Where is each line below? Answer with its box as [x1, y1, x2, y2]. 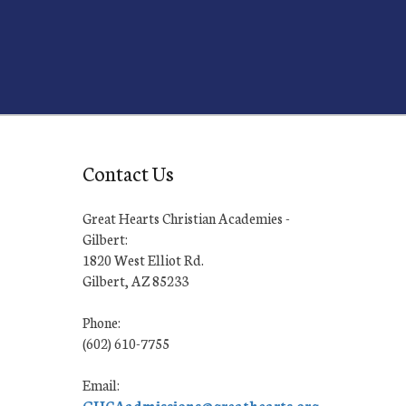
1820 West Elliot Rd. [82, 250, 204, 269]
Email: [82, 375, 120, 394]
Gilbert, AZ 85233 [82, 271, 188, 290]
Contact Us [82, 159, 174, 187]
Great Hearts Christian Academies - [82, 208, 290, 227]
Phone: [82, 313, 121, 332]
